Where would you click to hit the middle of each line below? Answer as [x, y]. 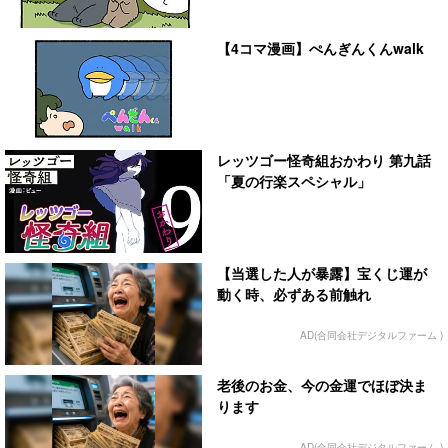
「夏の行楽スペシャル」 [294, 181]
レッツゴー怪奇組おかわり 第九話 [324, 160]
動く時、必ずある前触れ [294, 293]
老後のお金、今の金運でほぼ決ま [322, 385]
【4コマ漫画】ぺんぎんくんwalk [321, 47]
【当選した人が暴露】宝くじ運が [322, 272]
